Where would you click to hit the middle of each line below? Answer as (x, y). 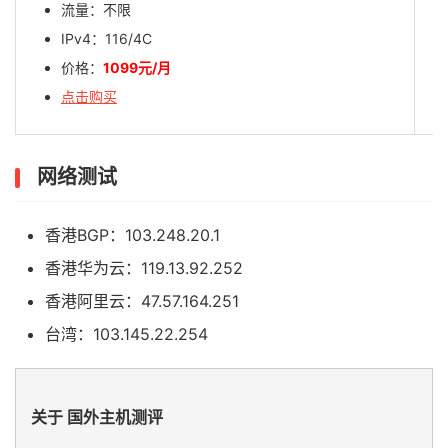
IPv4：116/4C (106, 38)
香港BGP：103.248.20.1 (132, 234)
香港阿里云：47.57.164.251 (142, 300)
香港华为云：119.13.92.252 (144, 267)
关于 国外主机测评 (97, 416)
